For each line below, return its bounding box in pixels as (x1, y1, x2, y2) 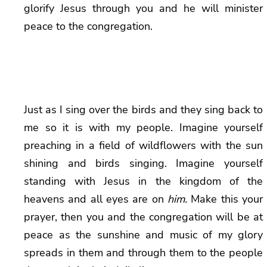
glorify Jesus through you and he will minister (24, 1, 263, 16)
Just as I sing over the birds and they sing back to (24, 103, 263, 117)
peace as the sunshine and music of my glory (24, 228, 263, 243)
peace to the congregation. (24, 19, 153, 34)
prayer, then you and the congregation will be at (24, 210, 263, 225)
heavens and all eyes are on (24, 192, 167, 207)
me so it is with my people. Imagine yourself (24, 120, 263, 135)
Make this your (187, 192, 263, 207)
